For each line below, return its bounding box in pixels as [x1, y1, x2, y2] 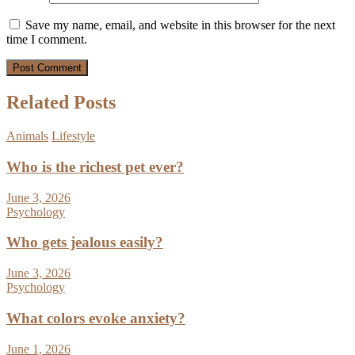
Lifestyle [52, 129, 95, 143]
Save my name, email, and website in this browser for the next [25, 18, 335, 32]
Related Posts [6, 92, 116, 113]
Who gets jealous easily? [6, 234, 163, 251]
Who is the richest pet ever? [6, 158, 184, 175]
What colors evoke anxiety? [6, 309, 185, 326]
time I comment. [6, 32, 87, 47]
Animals [6, 129, 48, 143]
